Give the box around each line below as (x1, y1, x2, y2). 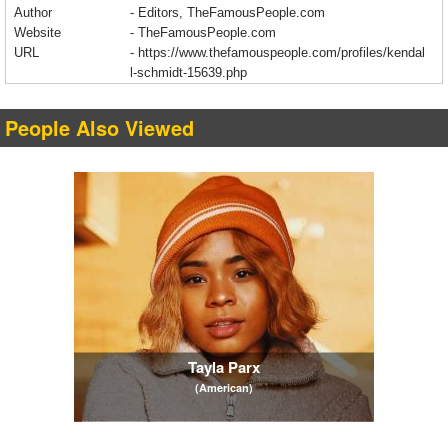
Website (14, 25, 61, 41)
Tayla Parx (188, 355, 260, 378)
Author (14, 5, 52, 21)
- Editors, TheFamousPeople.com (130, 5, 325, 21)
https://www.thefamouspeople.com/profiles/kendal (138, 45, 425, 61)
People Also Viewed (5, 113, 194, 143)
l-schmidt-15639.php (130, 65, 247, 81)
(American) (195, 379, 253, 395)
